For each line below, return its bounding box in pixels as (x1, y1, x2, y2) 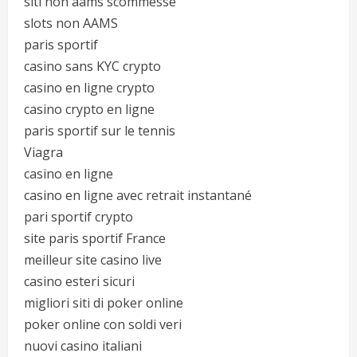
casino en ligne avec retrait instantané (24, 186, 252, 204)
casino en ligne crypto (24, 79, 155, 96)
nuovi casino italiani (24, 337, 142, 355)
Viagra (24, 143, 63, 161)
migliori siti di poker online (24, 294, 183, 312)
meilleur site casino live (24, 251, 162, 269)
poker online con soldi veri (24, 316, 182, 333)
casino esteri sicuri (24, 273, 135, 290)
